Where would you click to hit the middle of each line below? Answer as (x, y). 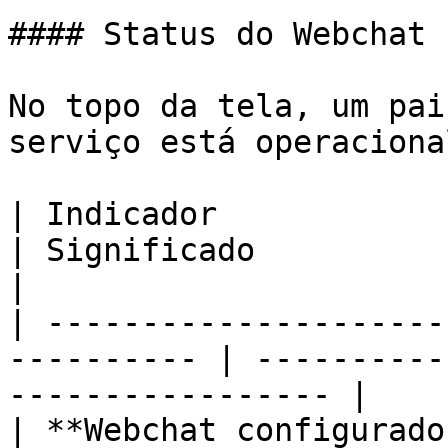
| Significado (131, 250)
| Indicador (112, 214)
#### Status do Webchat (217, 34)
